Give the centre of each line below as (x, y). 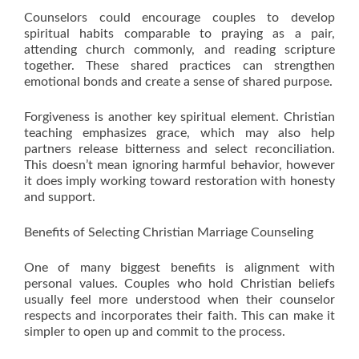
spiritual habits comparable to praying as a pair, (179, 34)
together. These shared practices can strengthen (179, 66)
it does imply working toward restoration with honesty (179, 181)
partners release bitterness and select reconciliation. (179, 149)
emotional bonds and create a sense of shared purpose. (178, 82)
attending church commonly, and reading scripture (179, 50)
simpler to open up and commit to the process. (155, 332)
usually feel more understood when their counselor (179, 300)
